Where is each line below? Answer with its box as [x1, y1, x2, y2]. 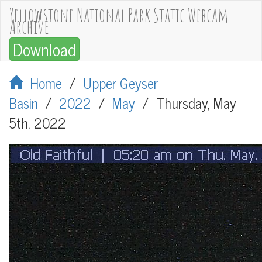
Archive [9, 15, 49, 39]
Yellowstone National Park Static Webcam [9, 3, 229, 27]
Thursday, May [156, 91, 236, 114]
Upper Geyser [83, 71, 158, 94]
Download [13, 36, 76, 63]
